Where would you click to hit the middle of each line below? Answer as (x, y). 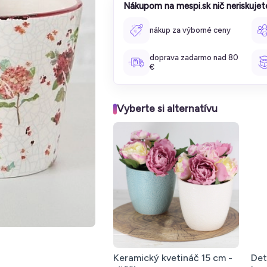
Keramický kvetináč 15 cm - (173, 258)
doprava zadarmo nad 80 (194, 58)
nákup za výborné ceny (190, 30)
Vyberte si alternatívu (167, 108)
